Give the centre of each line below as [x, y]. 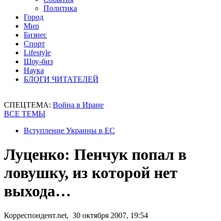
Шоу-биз [38, 61]
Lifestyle [37, 53]
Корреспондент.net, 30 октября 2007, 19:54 [76, 215]
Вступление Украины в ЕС [69, 130]
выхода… [37, 191]
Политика [60, 8]
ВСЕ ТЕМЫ [25, 114]
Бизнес [35, 35]
